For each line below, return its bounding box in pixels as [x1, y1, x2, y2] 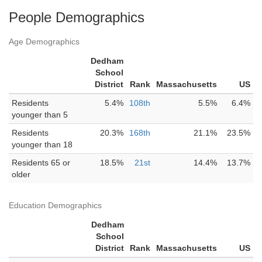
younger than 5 [12, 110, 68, 119]
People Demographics [9, 9, 144, 25]
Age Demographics [9, 37, 80, 46]
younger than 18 [12, 140, 73, 149]
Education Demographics [9, 201, 102, 210]
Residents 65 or [12, 158, 70, 167]
